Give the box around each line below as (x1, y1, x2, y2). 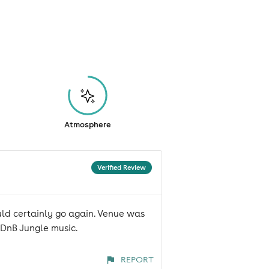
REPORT (120, 254, 154, 265)
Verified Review (97, 163, 146, 172)
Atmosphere (64, 119, 112, 130)
